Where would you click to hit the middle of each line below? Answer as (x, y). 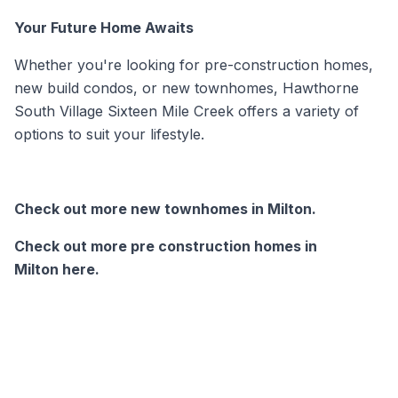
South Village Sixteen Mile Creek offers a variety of (187, 111)
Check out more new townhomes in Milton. (165, 209)
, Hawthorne (316, 88)
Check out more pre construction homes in (166, 247)
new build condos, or (88, 88)
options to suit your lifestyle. (109, 135)
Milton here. (57, 270)
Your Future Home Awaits (104, 28)
